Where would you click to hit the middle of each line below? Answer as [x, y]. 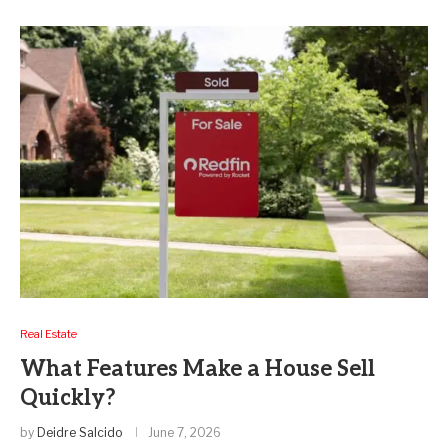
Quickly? [68, 397]
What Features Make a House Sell [197, 368]
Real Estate [48, 333]
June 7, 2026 [184, 432]
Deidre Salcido [79, 432]
